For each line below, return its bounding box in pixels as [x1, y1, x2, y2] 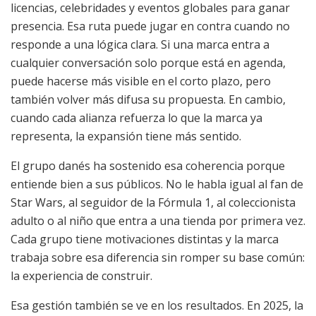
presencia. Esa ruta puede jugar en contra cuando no [11, 18, 290, 35]
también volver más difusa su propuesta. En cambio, [11, 92, 286, 108]
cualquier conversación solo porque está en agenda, [11, 55, 286, 71]
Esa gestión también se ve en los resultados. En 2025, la [11, 298, 303, 314]
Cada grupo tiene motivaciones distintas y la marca [11, 231, 279, 248]
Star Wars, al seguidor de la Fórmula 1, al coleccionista [11, 195, 296, 211]
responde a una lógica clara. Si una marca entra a [11, 37, 269, 53]
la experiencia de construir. [11, 268, 152, 284]
